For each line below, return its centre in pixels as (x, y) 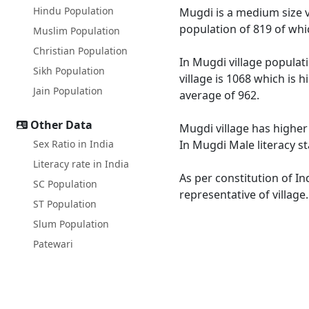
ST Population (65, 204)
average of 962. (219, 95)
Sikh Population (69, 71)
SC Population (65, 184)
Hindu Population (73, 11)
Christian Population (80, 51)
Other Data (61, 125)
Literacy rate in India (81, 164)
